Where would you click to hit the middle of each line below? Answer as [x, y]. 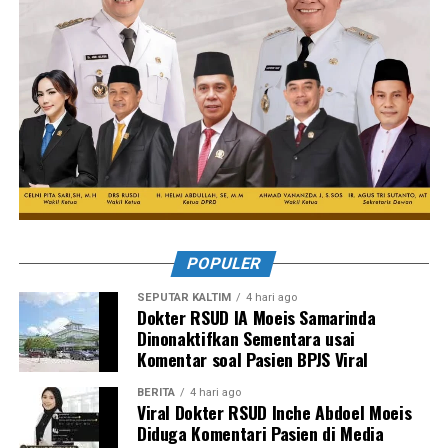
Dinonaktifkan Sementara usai [246, 338]
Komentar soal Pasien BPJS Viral [252, 359]
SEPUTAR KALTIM [183, 297]
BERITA [155, 392]
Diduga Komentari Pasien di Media [260, 433]
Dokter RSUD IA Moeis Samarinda [256, 317]
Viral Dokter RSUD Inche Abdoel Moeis [274, 412]
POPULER [224, 263]
